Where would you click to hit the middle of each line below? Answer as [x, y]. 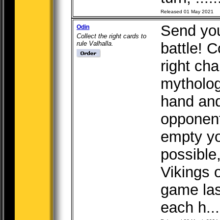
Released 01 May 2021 [187, 12]
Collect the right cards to [111, 36]
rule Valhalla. [95, 43]
